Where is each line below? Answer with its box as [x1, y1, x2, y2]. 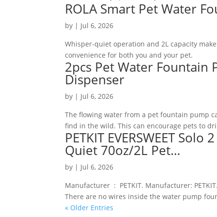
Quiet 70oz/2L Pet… [65, 141, 181, 159]
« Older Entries [65, 203, 114, 212]
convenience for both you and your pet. [65, 50, 193, 60]
